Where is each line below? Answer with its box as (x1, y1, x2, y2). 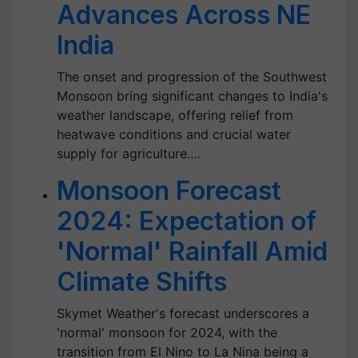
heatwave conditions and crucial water (57, 126, 291, 142)
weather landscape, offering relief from (57, 107, 293, 123)
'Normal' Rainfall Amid (57, 236, 328, 267)
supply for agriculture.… (57, 145, 201, 161)
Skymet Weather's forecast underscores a (57, 305, 309, 321)
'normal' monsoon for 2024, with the (57, 324, 277, 340)
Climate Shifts (57, 266, 227, 297)
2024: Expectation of (57, 205, 316, 237)
